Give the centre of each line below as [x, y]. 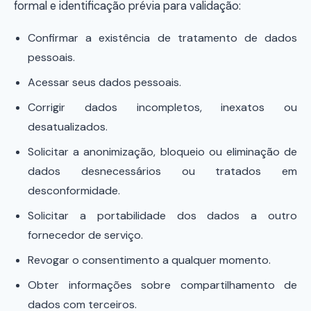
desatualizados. [68, 127]
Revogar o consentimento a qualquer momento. [149, 260]
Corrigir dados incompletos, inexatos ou [162, 107]
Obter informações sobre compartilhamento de [162, 285]
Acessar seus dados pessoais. [104, 82]
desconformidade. [74, 191]
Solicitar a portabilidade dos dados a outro [162, 216]
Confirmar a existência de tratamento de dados [162, 38]
